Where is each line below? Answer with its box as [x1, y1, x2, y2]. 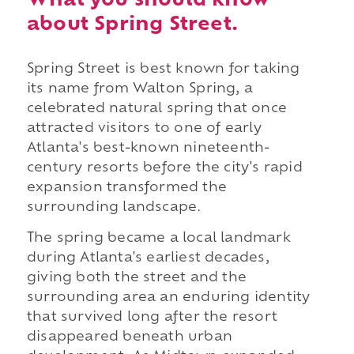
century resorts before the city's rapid [26, 161, 303, 175]
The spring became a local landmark [26, 232, 291, 246]
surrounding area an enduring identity [26, 292, 311, 305]
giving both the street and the [26, 272, 247, 285]
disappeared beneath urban [26, 331, 232, 345]
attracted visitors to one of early [26, 122, 262, 135]
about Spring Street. [26, 15, 238, 35]
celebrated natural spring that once [26, 102, 287, 115]
